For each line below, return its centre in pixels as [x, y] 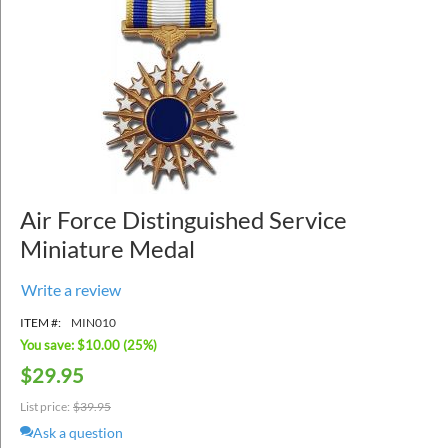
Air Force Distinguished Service [183, 219]
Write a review [71, 289]
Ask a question [78, 432]
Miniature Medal [107, 248]
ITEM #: [40, 322]
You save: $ [52, 344]
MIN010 [93, 322]
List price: [45, 406]
